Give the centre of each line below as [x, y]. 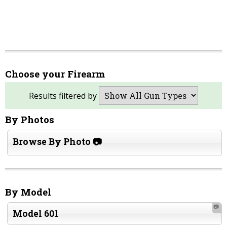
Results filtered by [64, 96]
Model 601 [36, 214]
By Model [28, 192]
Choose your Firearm [55, 74]
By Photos [30, 119]
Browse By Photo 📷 [58, 142]
